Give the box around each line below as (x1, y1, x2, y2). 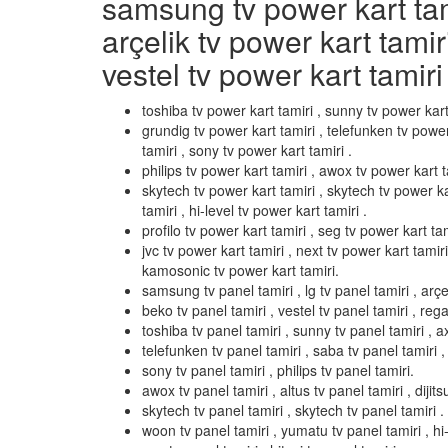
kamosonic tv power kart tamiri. (142, 260, 339, 280)
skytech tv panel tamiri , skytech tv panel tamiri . (142, 400, 444, 420)
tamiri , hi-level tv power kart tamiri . (142, 200, 367, 220)
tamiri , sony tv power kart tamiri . (142, 140, 352, 160)
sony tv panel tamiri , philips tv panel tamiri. (142, 360, 414, 380)
